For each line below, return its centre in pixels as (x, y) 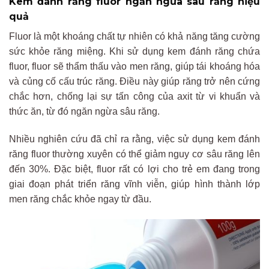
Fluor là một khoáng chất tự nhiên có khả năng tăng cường (134, 37)
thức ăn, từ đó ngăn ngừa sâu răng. (84, 112)
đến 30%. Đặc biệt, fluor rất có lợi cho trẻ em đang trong (134, 169)
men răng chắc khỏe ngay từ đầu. (80, 199)
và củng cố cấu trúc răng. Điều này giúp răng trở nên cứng (134, 82)
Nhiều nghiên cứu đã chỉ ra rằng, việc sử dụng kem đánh (134, 139)
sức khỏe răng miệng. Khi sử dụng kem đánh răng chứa (134, 52)
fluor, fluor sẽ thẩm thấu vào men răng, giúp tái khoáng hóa (134, 67)
